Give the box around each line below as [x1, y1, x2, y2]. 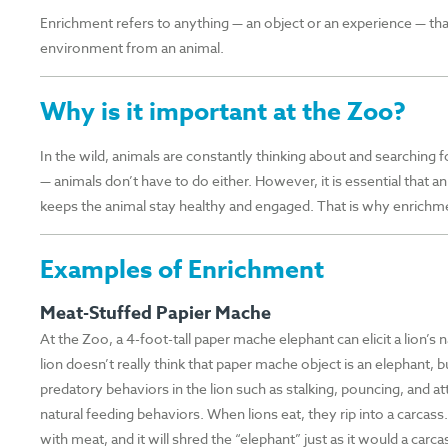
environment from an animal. [40, 38, 225, 58]
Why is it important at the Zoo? [40, 94, 407, 131]
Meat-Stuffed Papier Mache [40, 300, 272, 327]
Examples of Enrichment [40, 252, 325, 289]
